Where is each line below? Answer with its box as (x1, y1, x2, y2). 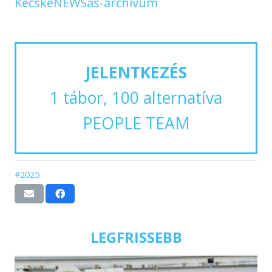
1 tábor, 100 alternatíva (50, 87, 222, 109)
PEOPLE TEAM (82, 112, 190, 135)
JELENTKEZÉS (85, 61, 187, 84)
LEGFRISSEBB (90, 226, 182, 247)
